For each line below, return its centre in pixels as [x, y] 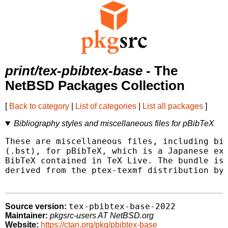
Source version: [36, 207]
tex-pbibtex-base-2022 [122, 207]
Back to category [39, 106]
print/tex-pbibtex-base [74, 71]
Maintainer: [26, 216]
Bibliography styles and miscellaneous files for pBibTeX [114, 124]
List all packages [173, 106]
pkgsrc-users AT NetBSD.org [102, 216]
